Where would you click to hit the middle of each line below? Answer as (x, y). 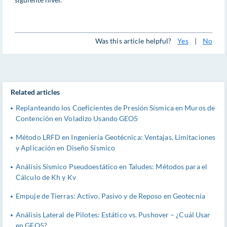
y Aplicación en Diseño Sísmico (66, 147)
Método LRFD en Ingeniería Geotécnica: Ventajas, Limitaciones (116, 137)
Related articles (35, 92)
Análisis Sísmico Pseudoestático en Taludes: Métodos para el (111, 166)
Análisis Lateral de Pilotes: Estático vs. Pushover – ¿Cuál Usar (113, 214)
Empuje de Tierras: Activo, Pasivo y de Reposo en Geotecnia (110, 196)
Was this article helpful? (133, 41)
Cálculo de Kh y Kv (46, 177)
